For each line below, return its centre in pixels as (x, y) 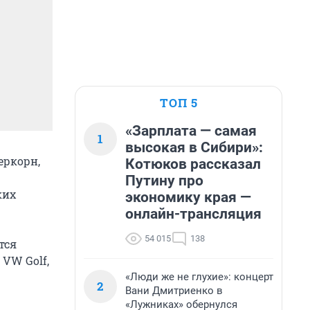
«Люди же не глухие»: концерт (199, 277)
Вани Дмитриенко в (174, 291)
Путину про (164, 181)
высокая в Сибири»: (194, 147)
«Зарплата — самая (191, 131)
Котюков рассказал (193, 164)
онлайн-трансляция (193, 214)
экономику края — (188, 197)
